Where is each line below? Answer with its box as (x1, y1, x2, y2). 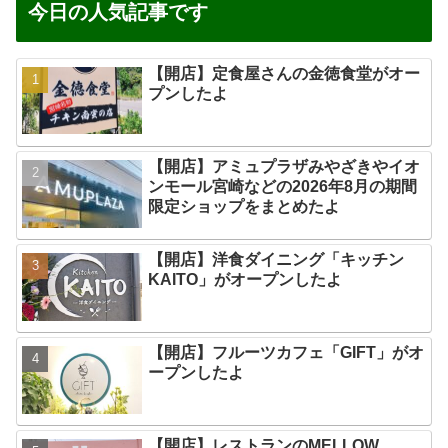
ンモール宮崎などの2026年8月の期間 (148, 177, 418, 195)
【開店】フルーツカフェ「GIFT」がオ (148, 344, 425, 362)
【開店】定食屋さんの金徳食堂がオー (148, 64, 421, 82)
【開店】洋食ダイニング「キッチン (148, 251, 405, 269)
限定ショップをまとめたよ (148, 197, 341, 215)
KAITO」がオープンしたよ (148, 271, 343, 289)
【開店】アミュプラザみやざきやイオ (148, 157, 421, 175)
